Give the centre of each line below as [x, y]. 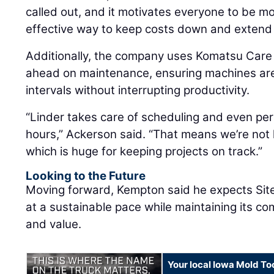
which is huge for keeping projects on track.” [144, 152]
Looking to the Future [86, 176]
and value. [54, 224]
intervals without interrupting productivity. [138, 91]
